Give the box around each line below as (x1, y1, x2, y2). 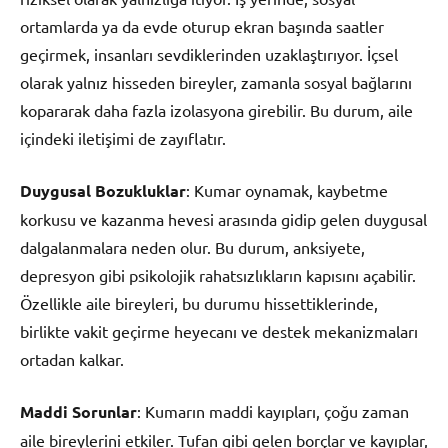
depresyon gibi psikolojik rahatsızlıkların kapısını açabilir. (20, 265, 416, 286)
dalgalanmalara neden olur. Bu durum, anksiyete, (20, 237, 365, 258)
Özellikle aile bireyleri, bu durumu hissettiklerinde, (20, 293, 378, 314)
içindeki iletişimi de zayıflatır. (20, 128, 226, 149)
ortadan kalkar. (20, 349, 124, 370)
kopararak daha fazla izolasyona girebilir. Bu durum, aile (20, 100, 413, 121)
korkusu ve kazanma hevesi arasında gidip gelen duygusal (20, 209, 427, 230)
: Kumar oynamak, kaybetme (186, 180, 388, 201)
